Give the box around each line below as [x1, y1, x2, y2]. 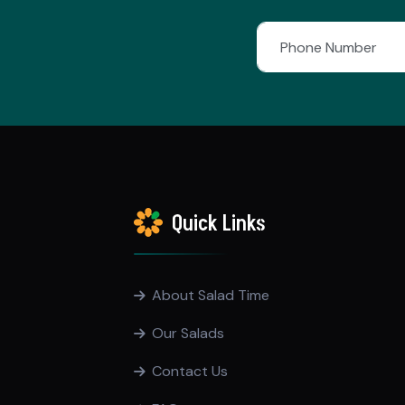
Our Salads [152, 323, 225, 343]
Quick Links [172, 209, 267, 240]
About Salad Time [152, 285, 270, 305]
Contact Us [152, 361, 229, 381]
